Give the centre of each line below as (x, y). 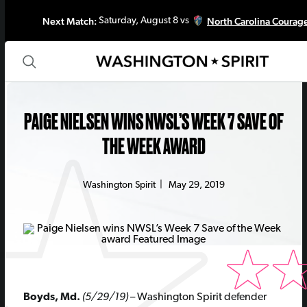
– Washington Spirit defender (197, 297)
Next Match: (69, 21)
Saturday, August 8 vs (143, 21)
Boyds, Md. (52, 297)
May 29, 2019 (196, 185)
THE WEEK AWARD (153, 146)
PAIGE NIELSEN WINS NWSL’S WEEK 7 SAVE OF (153, 122)
